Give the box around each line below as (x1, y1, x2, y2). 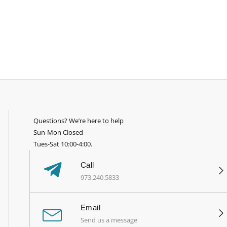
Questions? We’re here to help (33, 116, 124, 126)
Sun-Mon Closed (33, 128, 84, 137)
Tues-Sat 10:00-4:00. (33, 139, 93, 149)
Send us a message (80, 215, 137, 225)
